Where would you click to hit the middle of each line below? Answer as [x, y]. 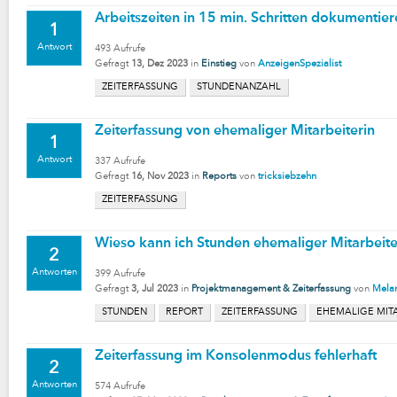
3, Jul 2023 [155, 289]
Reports [219, 177]
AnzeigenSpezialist [300, 64]
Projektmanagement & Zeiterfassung [271, 289]
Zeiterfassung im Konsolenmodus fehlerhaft [236, 356]
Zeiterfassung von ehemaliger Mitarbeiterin [235, 131]
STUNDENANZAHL [239, 87]
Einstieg [219, 64]
